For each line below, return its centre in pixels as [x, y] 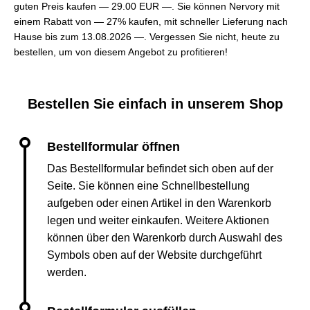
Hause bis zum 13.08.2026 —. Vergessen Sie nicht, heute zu [147, 37]
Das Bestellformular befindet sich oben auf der [160, 168]
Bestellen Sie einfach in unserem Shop [155, 104]
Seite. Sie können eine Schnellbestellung [148, 186]
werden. [67, 272]
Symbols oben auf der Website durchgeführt [154, 255]
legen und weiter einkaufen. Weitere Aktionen [158, 220]
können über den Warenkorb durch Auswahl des [165, 238]
